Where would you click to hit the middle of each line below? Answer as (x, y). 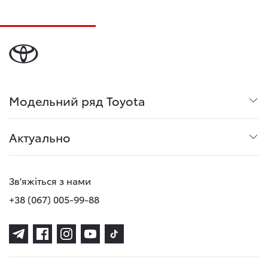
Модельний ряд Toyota (77, 100)
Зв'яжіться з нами (50, 180)
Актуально (40, 137)
